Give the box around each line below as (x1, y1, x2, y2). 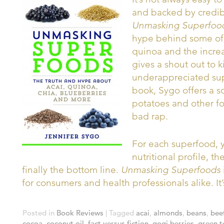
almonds (153, 208, 182, 217)
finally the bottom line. (22, 163, 121, 175)
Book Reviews (56, 208, 103, 217)
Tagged (109, 208, 134, 217)
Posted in (22, 208, 54, 217)
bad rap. (132, 110, 168, 122)
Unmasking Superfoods (121, 163, 220, 175)
